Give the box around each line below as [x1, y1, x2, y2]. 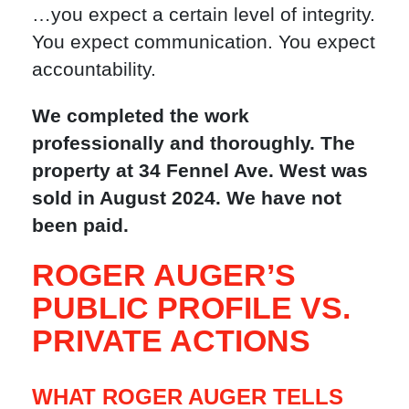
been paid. [32, 215, 129, 236]
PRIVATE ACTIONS [32, 323, 310, 359]
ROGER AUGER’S [32, 257, 296, 293]
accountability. [32, 58, 156, 80]
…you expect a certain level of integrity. [32, 4, 375, 26]
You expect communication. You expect [32, 31, 375, 53]
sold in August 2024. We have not [32, 187, 341, 209]
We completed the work [32, 105, 249, 127]
